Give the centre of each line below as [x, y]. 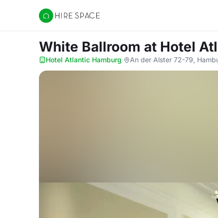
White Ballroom [91, 47]
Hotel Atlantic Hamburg [84, 60]
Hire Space [59, 20]
